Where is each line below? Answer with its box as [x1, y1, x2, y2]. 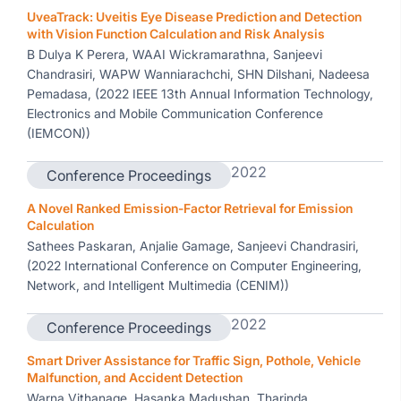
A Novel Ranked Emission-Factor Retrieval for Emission [27, 200, 353, 216]
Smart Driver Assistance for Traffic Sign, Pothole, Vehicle [27, 353, 361, 368]
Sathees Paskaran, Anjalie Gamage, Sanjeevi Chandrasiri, [27, 238, 359, 253]
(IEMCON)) [27, 125, 90, 141]
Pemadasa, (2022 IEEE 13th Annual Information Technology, [27, 86, 373, 101]
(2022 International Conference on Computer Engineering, [27, 258, 362, 273]
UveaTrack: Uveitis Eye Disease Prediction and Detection [27, 9, 362, 24]
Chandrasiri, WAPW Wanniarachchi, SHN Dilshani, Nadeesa [27, 66, 370, 81]
